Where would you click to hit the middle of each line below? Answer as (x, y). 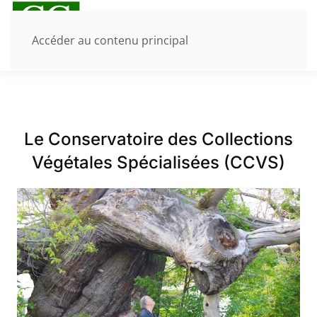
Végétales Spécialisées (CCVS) (158, 162)
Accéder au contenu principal (110, 40)
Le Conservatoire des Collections (158, 139)
